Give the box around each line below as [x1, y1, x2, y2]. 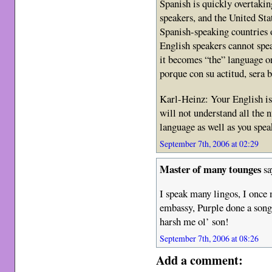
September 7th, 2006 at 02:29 [160, 137, 259, 149]
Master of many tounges [160, 161, 262, 177]
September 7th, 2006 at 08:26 [160, 233, 259, 245]
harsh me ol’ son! [160, 214, 229, 229]
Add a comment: [156, 251, 243, 270]
